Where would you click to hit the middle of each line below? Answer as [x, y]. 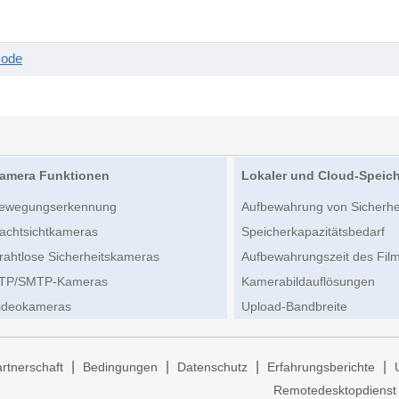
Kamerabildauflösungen [309, 282]
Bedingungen [120, 368]
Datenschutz [212, 368]
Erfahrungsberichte [321, 368]
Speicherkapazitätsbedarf [313, 232]
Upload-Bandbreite [295, 307]
